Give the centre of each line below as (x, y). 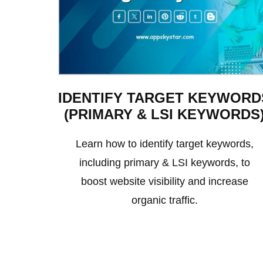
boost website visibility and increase (164, 181)
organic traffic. (164, 200)
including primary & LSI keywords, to (164, 162)
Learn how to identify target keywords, (164, 144)
